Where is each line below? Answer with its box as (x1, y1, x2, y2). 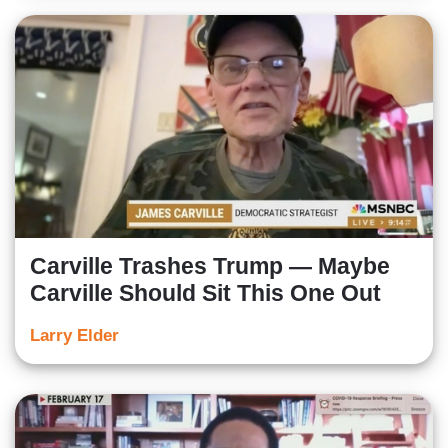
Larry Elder (30, 326, 119, 346)
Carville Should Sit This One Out (30, 280, 381, 307)
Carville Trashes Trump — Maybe (30, 253, 390, 280)
